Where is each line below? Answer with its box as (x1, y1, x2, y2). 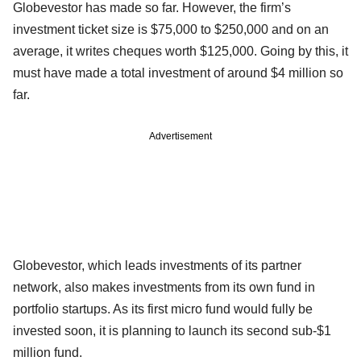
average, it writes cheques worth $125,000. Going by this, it (13, 44, 348, 58)
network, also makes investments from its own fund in (13, 280, 315, 294)
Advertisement (149, 130, 212, 142)
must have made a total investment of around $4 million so (13, 65, 343, 80)
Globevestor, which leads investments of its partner (13, 258, 301, 272)
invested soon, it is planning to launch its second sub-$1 (13, 323, 331, 338)
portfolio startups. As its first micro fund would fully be (13, 301, 313, 316)
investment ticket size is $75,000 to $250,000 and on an (13, 22, 329, 36)
